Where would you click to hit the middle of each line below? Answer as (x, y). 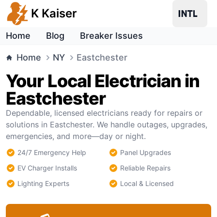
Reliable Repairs (145, 168)
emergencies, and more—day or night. (76, 136)
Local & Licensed (147, 183)
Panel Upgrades (146, 152)
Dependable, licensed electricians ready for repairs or (104, 113)
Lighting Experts (43, 183)
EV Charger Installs (47, 168)
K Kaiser (54, 13)
